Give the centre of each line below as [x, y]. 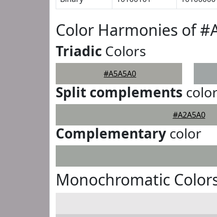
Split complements [119, 92]
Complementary [111, 133]
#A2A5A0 [189, 115]
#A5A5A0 [120, 74]
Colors [124, 51]
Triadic [79, 51]
